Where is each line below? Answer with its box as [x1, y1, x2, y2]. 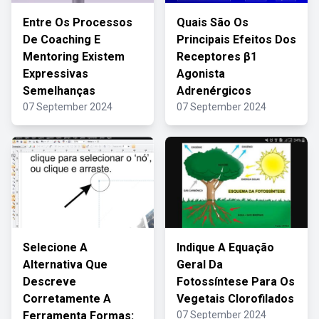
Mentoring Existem [23, 50, 125, 63]
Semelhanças [23, 84, 95, 98]
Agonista [177, 67, 225, 80]
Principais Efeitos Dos [177, 33, 296, 46]
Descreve [23, 275, 76, 288]
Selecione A [23, 241, 88, 254]
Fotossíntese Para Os [177, 275, 295, 288]
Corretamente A [23, 292, 111, 305]
